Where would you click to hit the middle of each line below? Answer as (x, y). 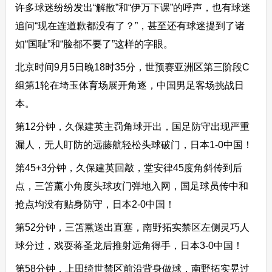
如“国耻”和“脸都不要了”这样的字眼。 (94, 44)
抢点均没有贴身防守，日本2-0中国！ (95, 205)
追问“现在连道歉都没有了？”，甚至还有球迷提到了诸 (130, 26)
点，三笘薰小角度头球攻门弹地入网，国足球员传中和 (131, 186)
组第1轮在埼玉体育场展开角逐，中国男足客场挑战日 (129, 86)
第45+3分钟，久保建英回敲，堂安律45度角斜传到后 (128, 168)
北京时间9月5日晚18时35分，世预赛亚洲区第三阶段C (132, 67)
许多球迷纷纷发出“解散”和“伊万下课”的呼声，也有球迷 (133, 8)
